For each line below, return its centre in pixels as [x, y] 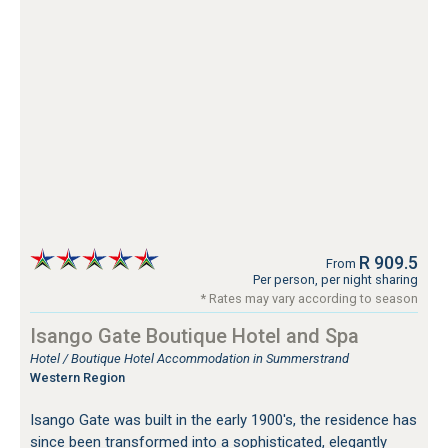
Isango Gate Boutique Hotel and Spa [194, 336]
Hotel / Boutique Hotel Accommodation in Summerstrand [189, 359]
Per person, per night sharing [335, 280]
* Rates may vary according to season [309, 299]
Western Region [77, 378]
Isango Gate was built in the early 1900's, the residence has [223, 420]
